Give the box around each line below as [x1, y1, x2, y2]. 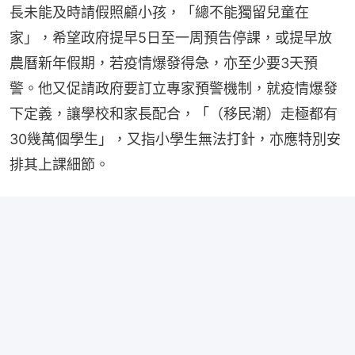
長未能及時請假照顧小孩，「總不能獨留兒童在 [10, 4, 309, 21]
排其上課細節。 [10, 156, 109, 174]
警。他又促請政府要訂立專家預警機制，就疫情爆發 [10, 80, 338, 97]
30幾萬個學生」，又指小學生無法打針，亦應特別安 [10, 131, 341, 148]
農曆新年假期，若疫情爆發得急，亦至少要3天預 [10, 55, 318, 72]
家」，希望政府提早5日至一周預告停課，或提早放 [10, 29, 332, 47]
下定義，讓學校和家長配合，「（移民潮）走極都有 [10, 105, 338, 123]
